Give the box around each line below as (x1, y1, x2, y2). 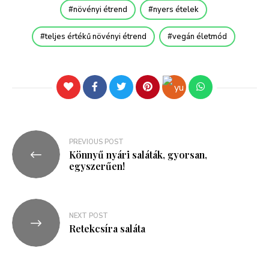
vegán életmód (172, 31, 227, 42)
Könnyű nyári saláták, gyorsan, (69, 148, 207, 161)
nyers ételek (153, 4, 199, 15)
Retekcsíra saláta (69, 222, 145, 235)
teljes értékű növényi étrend (45, 31, 147, 42)
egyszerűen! (69, 159, 125, 172)
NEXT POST (69, 211, 108, 221)
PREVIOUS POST (69, 137, 124, 147)
